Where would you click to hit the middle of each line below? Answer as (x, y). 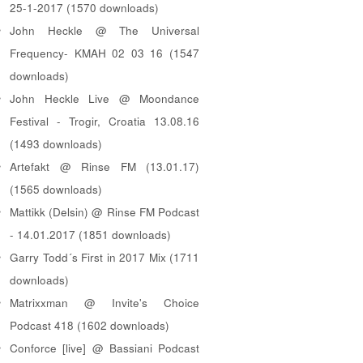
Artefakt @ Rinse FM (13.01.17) (105, 166)
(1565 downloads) (56, 189)
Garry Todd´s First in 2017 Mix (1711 (105, 257)
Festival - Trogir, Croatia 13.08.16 (105, 121)
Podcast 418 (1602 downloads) (90, 325)
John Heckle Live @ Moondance (105, 98)
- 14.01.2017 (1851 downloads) (90, 234)
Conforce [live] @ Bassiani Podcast (105, 348)
